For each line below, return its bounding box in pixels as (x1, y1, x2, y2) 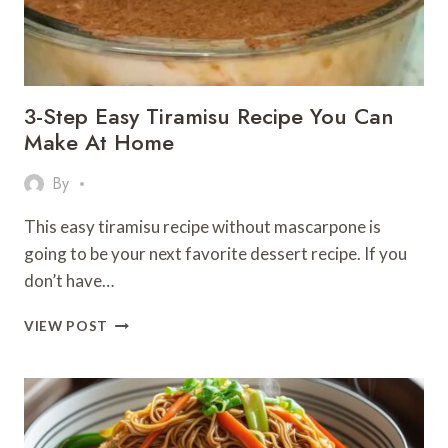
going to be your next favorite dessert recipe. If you (24, 243, 407, 264)
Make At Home (24, 126, 174, 158)
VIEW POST (24, 318, 109, 334)
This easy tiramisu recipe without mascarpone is (24, 216, 381, 237)
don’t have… (24, 270, 114, 291)
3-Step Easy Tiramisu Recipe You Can (24, 100, 394, 132)
